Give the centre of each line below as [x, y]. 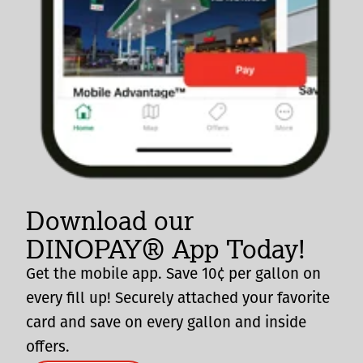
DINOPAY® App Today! [166, 248]
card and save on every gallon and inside [166, 323]
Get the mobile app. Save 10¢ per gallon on [173, 275]
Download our [110, 220]
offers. [48, 348]
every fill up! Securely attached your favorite [178, 299]
